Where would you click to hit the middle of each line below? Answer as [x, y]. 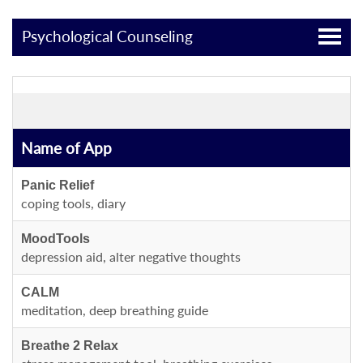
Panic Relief [58, 185]
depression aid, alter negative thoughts [131, 256]
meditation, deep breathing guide [115, 310]
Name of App [66, 148]
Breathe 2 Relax [70, 346]
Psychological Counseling [107, 36]
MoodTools [56, 239]
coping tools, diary [73, 203]
